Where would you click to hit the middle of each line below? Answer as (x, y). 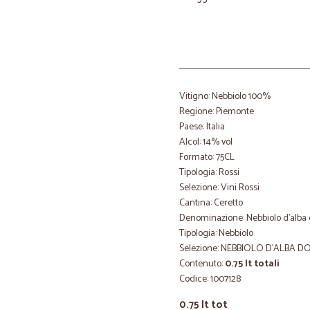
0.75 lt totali (252, 264)
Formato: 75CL (207, 157)
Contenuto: (202, 264)
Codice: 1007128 (210, 279)
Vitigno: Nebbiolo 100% (225, 97)
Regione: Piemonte (217, 112)
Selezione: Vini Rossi (219, 188)
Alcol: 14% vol (206, 142)
